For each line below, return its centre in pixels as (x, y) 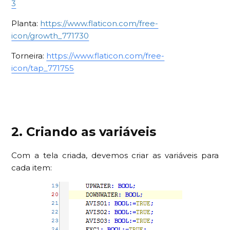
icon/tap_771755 (43, 68)
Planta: (26, 23)
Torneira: (29, 55)
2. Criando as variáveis (84, 131)
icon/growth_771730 (50, 35)
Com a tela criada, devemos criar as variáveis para (115, 155)
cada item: (32, 167)
